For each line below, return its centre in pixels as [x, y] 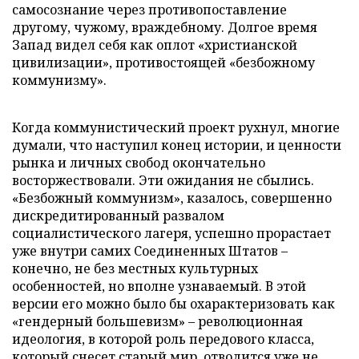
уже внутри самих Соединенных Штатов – [150, 250]
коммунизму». [59, 80]
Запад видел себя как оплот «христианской [155, 44]
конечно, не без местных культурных [135, 268]
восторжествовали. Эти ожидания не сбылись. [163, 180]
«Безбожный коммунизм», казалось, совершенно [172, 198]
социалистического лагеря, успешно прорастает [171, 233]
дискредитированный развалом [118, 215]
